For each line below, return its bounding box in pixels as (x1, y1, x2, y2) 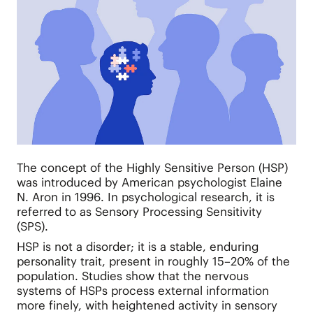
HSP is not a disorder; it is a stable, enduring (16, 239, 259, 255)
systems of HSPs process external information (16, 283, 269, 299)
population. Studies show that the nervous (16, 268, 249, 284)
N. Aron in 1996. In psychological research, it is (16, 189, 275, 205)
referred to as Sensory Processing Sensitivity (16, 204, 262, 220)
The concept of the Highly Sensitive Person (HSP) (16, 160, 288, 176)
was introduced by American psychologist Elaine (16, 175, 282, 191)
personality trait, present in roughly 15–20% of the (16, 254, 290, 270)
